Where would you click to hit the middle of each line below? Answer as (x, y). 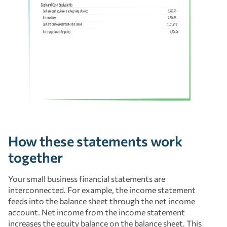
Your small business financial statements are (87, 178)
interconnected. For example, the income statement (102, 190)
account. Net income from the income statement (97, 212)
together (35, 157)
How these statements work (95, 141)
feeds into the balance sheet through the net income (102, 201)
